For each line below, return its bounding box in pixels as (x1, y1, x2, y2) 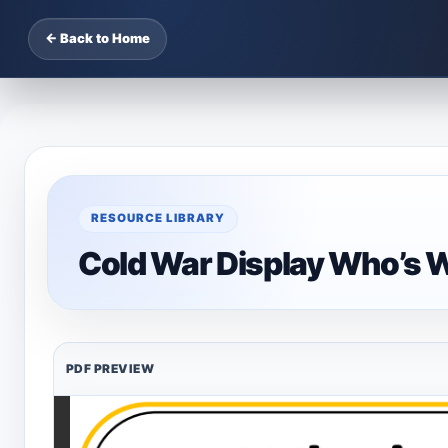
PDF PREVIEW (66, 361, 155, 376)
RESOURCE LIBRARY (91, 211, 225, 225)
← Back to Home (45, 30, 150, 46)
